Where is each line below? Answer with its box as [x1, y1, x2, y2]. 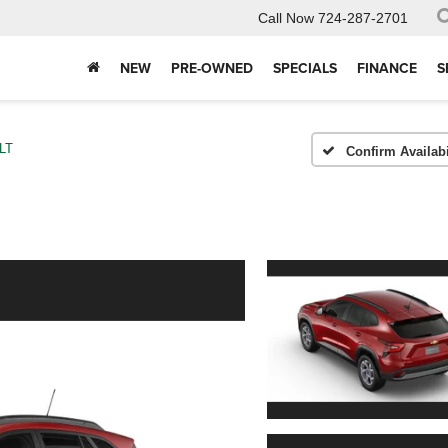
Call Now [258, 10, 314, 27]
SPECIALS [273, 58, 337, 79]
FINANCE [357, 58, 417, 79]
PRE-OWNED [171, 58, 253, 79]
